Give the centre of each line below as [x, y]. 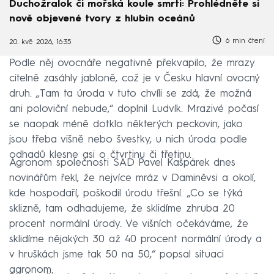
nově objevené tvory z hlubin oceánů [102, 19]
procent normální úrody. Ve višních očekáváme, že [129, 224]
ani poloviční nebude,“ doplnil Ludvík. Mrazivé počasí [134, 109]
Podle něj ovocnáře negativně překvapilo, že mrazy [132, 63]
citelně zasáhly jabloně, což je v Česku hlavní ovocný [134, 78]
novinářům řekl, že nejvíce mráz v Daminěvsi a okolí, [132, 178]
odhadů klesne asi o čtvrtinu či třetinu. [100, 155]
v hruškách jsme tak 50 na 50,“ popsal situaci [117, 254]
